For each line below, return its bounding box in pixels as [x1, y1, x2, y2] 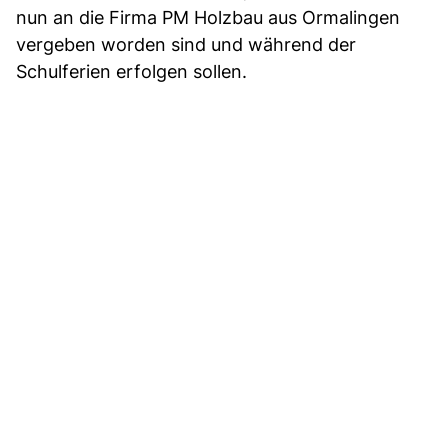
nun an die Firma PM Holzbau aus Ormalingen [16, 6, 400, 28]
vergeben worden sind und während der [16, 33, 356, 55]
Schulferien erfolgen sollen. [16, 60, 247, 82]
